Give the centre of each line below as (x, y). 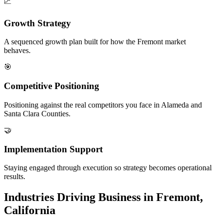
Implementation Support (53, 149)
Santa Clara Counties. (37, 113)
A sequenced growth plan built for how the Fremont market (95, 42)
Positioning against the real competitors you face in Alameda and (103, 105)
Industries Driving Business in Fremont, (103, 197)
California (30, 210)
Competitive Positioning (52, 86)
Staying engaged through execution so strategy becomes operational (108, 168)
